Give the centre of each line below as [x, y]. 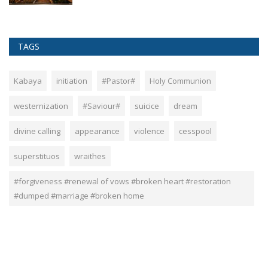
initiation [72, 81]
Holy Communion [180, 81]
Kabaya [28, 81]
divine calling [37, 131]
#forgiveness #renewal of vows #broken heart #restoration [122, 182]
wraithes [90, 156]
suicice [147, 106]
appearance [97, 131]
